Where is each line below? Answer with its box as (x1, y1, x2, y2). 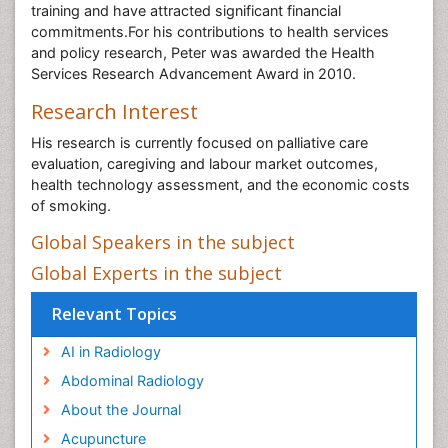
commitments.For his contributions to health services (31, 23, 389, 40)
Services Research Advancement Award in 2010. (31, 65, 356, 82)
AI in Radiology (60, 343, 161, 360)
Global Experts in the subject (31, 261, 282, 285)
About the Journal (60, 401, 181, 418)
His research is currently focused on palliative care (31, 134, 368, 151)
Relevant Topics (52, 303, 177, 325)
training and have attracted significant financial (31, 2, 341, 19)
